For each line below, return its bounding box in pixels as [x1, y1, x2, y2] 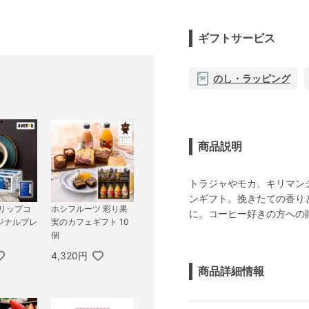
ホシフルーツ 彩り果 [51, 203, 128, 215]
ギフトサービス [198, 30, 275, 45]
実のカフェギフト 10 [51, 217, 129, 228]
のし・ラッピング [213, 72, 290, 84]
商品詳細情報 [198, 263, 264, 278]
